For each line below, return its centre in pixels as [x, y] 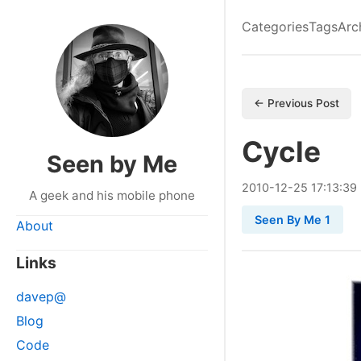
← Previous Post [297, 103]
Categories [275, 27]
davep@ [41, 297]
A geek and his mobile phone [112, 195]
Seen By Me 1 [293, 220]
